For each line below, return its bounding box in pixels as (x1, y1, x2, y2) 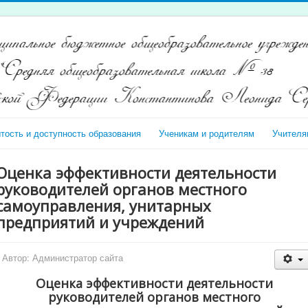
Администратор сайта (32, 250, 123, 264)
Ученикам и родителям (159, 126, 254, 140)
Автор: (2, 250, 32, 264)
